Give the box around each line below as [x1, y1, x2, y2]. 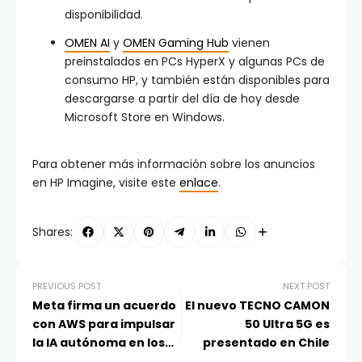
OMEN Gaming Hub [123, 35, 229, 52]
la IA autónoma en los [32, 335, 165, 351]
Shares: [32, 223, 73, 240]
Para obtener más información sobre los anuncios [32, 156, 315, 173]
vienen [229, 35, 270, 52]
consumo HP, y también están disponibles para [65, 72, 330, 89]
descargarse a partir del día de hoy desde [65, 90, 300, 107]
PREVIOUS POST [32, 280, 101, 293]
